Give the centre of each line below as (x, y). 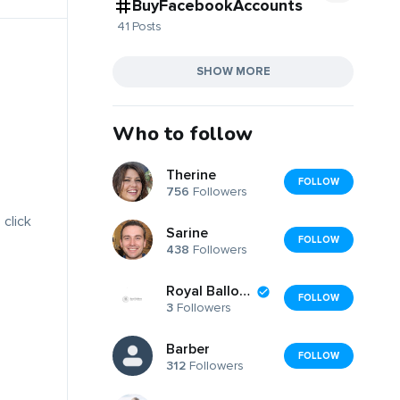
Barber (188, 350)
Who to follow (183, 133)
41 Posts (139, 26)
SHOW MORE (233, 71)
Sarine (187, 233)
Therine (191, 175)
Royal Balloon (245, 292)
